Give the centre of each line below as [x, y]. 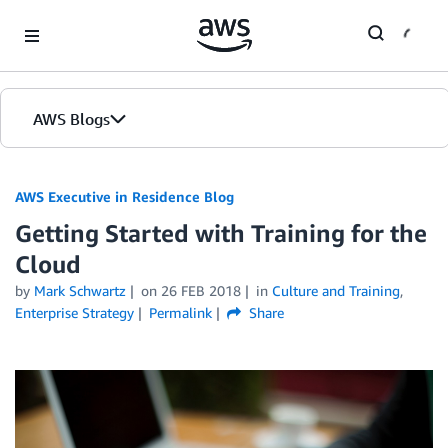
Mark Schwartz [80, 290]
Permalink [180, 312]
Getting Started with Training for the [221, 233]
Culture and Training [335, 290]
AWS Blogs [71, 119]
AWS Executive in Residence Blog [124, 196]
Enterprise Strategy [74, 312]
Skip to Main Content [75, 19]
